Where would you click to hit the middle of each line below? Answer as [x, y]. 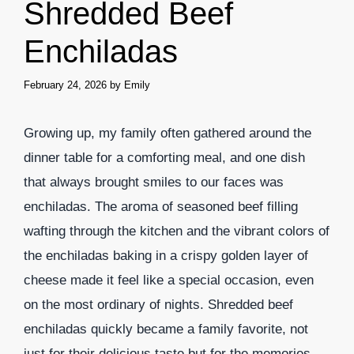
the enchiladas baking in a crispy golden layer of [166, 255]
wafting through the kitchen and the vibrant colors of [177, 231]
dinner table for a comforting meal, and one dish [164, 157]
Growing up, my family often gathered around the [168, 133]
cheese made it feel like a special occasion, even [169, 280]
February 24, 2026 [65, 85]
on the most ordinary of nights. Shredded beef [158, 304]
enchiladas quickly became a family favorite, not [166, 329]
